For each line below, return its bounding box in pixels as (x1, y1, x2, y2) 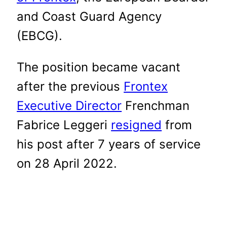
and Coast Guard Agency (17, 9, 162, 24)
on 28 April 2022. (17, 156, 118, 171)
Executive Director (17, 98, 122, 113)
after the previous (17, 79, 124, 94)
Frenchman (122, 98, 190, 113)
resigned (111, 117, 162, 132)
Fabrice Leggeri (17, 117, 111, 132)
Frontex (124, 79, 168, 94)
